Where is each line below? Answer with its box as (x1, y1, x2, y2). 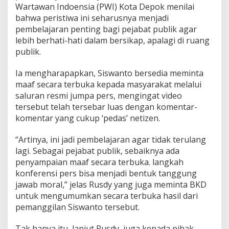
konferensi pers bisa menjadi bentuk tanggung (15, 168, 197, 179)
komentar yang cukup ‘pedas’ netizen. (15, 112, 160, 124)
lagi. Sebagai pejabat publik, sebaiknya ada (15, 145, 179, 157)
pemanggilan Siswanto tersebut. (15, 201, 140, 213)
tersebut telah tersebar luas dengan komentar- (15, 101, 197, 113)
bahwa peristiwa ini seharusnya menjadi (15, 12, 169, 24)
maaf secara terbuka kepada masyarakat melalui (15, 79, 201, 90)
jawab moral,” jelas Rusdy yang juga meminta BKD (15, 179, 207, 191)
